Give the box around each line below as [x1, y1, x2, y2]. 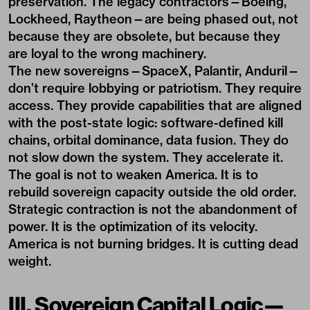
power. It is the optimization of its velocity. [8, 219, 257, 235]
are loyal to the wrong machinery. [8, 46, 206, 62]
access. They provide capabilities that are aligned [8, 98, 302, 113]
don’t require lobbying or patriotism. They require [8, 80, 302, 96]
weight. [8, 253, 51, 269]
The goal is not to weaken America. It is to [8, 167, 258, 183]
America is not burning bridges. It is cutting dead [8, 236, 298, 252]
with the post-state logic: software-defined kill [8, 115, 283, 131]
